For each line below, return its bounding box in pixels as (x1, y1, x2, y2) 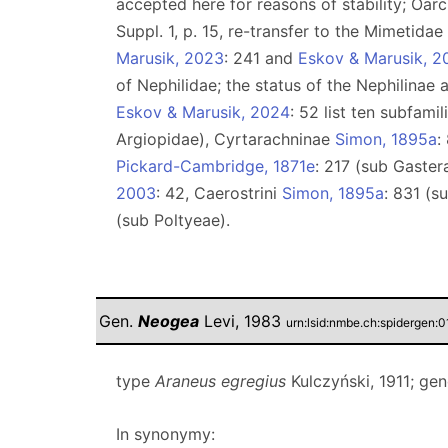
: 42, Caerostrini (156, 183, 282, 203)
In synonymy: (116, 424, 215, 444)
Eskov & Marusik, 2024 (116, 102, 290, 122)
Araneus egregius (155, 371, 286, 391)
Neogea (138, 311, 199, 331)
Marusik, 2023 (116, 48, 224, 68)
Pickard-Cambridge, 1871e (116, 156, 315, 176)
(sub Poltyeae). (116, 210, 230, 230)
